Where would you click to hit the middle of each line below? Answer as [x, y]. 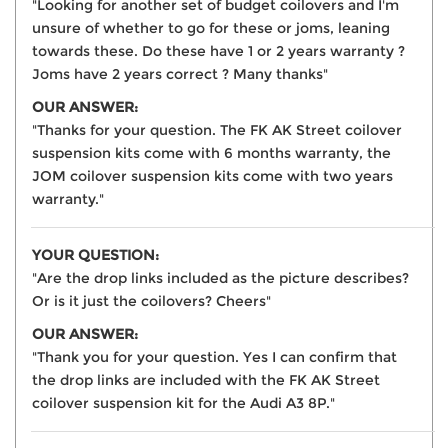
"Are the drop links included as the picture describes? [220, 277]
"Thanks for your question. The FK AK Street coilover [217, 129]
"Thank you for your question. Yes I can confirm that [214, 356]
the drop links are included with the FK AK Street [206, 379]
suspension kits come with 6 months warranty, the [211, 152]
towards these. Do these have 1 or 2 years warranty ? [218, 50]
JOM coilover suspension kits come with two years [212, 175]
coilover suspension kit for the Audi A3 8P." [183, 402]
